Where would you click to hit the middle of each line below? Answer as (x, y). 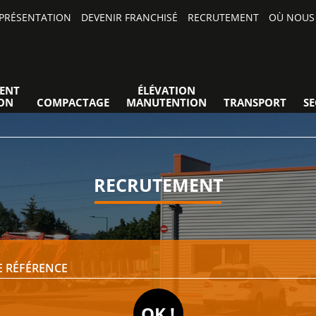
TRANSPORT (255, 102)
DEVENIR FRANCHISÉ (129, 17)
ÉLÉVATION (166, 90)
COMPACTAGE (73, 102)
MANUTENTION (166, 102)
